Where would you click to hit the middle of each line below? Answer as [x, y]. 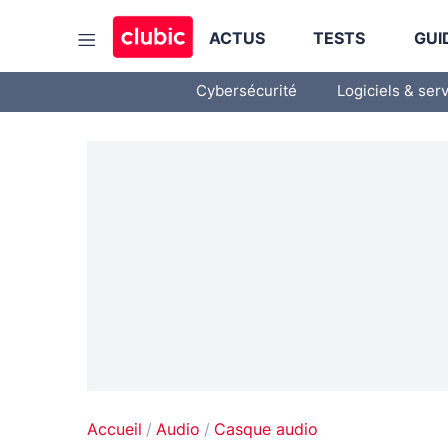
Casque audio [266, 430]
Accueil [114, 430]
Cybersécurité [246, 91]
